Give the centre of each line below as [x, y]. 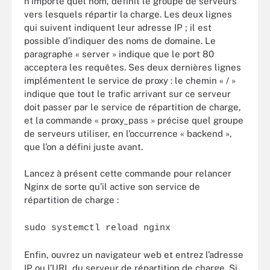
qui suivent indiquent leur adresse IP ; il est [118, 27]
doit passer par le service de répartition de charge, [133, 107]
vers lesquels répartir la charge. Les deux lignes [128, 14]
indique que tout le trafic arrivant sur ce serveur [127, 93]
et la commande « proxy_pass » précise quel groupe [134, 120]
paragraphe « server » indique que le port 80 [119, 54]
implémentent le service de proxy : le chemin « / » [130, 80]
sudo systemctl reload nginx [97, 228]
